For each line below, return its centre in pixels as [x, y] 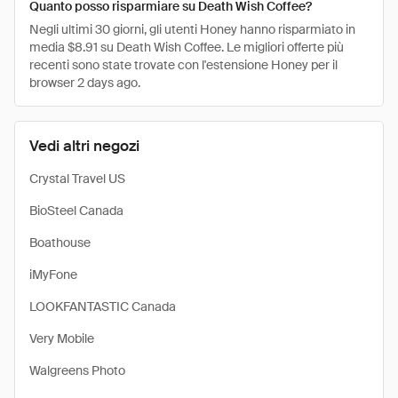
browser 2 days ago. [85, 83]
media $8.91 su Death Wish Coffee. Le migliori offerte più [187, 47]
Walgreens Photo [77, 370]
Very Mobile [62, 338]
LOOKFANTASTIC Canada [103, 306]
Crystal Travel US [77, 179]
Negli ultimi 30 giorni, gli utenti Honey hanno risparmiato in [192, 29]
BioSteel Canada [76, 211]
